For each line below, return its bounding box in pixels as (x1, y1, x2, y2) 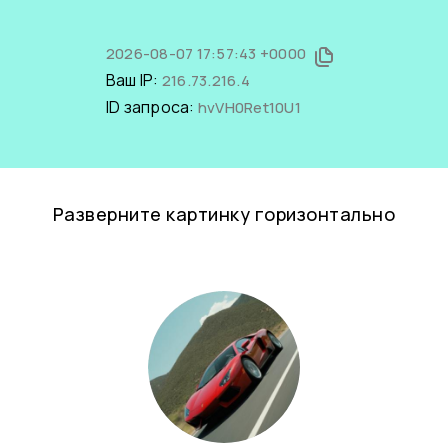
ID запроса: (105, 96, 198, 118)
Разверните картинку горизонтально (52, 202, 396, 226)
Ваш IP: (105, 69, 162, 91)
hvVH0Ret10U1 (197, 97, 301, 118)
